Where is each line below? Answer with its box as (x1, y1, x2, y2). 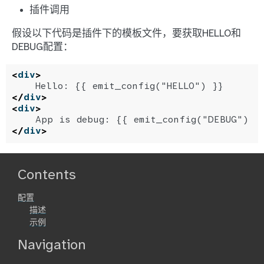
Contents (18, 168, 76, 183)
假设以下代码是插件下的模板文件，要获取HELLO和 (12, 28, 241, 39)
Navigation (18, 238, 86, 253)
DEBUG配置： (12, 42, 73, 52)
